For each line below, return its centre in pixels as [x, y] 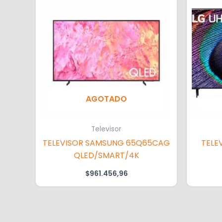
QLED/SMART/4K [106, 155]
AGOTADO [106, 99]
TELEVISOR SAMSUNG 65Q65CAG [64, 143]
